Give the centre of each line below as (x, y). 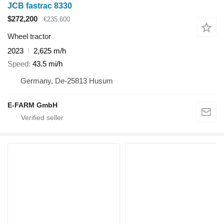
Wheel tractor (29, 36)
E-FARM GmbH (32, 105)
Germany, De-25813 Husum (67, 81)
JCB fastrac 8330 (40, 6)
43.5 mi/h (47, 64)
